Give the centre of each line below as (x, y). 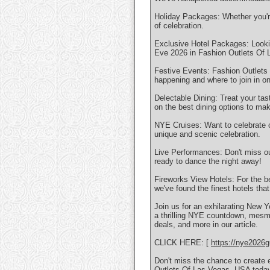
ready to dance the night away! (208, 162)
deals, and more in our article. (206, 225)
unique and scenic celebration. (207, 134)
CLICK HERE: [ (183, 243)
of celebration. (179, 26)
